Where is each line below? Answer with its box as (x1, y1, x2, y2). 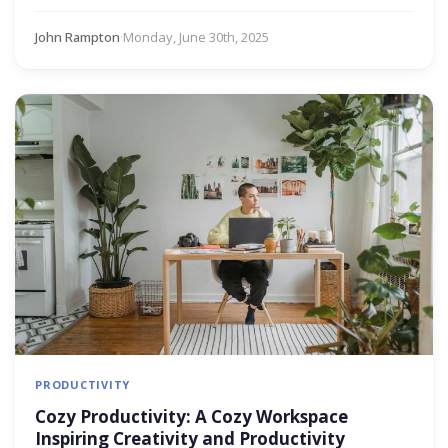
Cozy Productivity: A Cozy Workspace (35, 404, 348, 428)
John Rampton (35, 27, 120, 46)
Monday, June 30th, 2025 (123, 27, 269, 46)
